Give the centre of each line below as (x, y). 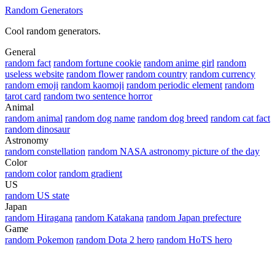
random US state (37, 196)
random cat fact (240, 118)
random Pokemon (39, 240)
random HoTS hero (194, 240)
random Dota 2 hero (115, 240)
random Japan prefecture (194, 218)
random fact (28, 63)
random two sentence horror (98, 96)
